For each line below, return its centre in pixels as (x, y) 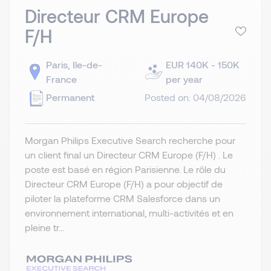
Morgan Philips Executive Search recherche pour (130, 140)
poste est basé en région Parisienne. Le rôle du (125, 169)
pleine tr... (44, 227)
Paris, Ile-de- (74, 65)
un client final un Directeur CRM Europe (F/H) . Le (129, 155)
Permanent (70, 97)
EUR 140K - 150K (203, 65)
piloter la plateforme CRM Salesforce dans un (122, 198)
